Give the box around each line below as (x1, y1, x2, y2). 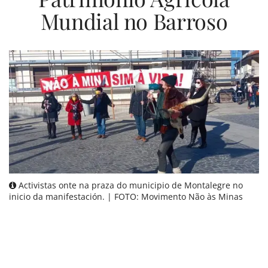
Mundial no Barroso (40, 7, 228, 35)
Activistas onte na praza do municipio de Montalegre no (16, 179, 243, 191)
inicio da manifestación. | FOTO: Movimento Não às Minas (9, 190, 243, 202)
